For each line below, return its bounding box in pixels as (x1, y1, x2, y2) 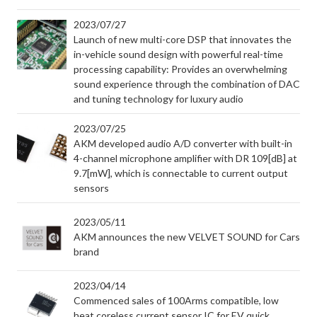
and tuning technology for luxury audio (74, 93, 243, 105)
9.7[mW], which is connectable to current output (74, 167, 288, 179)
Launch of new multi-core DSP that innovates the (74, 33, 292, 45)
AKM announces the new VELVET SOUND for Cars (74, 231, 300, 243)
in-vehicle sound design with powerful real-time (74, 48, 283, 60)
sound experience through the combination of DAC (74, 78, 300, 90)
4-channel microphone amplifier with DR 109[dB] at (74, 152, 297, 164)
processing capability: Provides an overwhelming (74, 63, 287, 75)
